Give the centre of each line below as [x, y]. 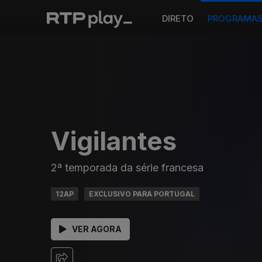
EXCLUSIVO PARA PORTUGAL [142, 194]
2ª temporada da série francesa [127, 167]
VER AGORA [97, 229]
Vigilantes [114, 141]
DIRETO [178, 18]
